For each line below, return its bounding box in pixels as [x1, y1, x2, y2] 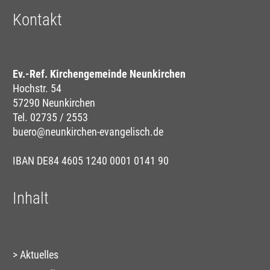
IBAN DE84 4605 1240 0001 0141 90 [13, 154, 169, 167]
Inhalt [13, 188, 49, 208]
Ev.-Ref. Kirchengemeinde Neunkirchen [13, 67, 186, 80]
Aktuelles [20, 248, 58, 261]
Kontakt [13, 10, 62, 30]
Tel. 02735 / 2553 [13, 110, 88, 124]
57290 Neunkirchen [13, 96, 95, 109]
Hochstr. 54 [13, 81, 61, 95]
